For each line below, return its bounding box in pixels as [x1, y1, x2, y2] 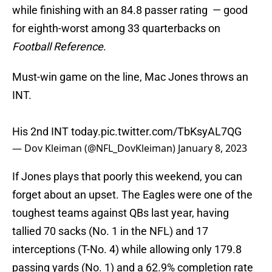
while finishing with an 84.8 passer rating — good [12, 4, 248, 17]
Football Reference [12, 40, 103, 53]
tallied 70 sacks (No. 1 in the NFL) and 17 [12, 225, 208, 238]
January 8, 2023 [178, 141, 247, 155]
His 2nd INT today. [12, 125, 101, 138]
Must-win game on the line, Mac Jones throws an [12, 70, 248, 84]
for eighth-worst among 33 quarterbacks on [12, 22, 220, 35]
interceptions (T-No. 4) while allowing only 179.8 [12, 243, 242, 256]
